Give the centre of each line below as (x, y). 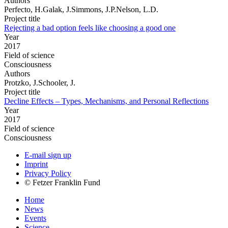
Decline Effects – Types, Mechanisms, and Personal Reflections (106, 101)
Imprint (36, 164)
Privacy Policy (48, 173)
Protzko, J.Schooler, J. (40, 82)
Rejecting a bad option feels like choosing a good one (90, 27)
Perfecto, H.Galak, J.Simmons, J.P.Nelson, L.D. (81, 9)
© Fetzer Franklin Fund (62, 182)
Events (35, 218)
